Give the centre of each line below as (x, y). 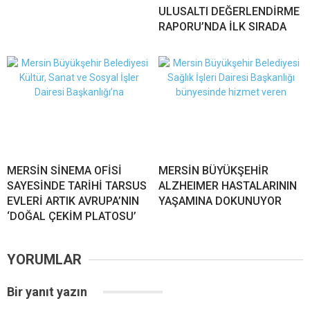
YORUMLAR (44, 260)
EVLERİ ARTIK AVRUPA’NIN (73, 201)
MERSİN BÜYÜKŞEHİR (213, 171)
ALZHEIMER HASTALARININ (228, 186)
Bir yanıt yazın (48, 292)
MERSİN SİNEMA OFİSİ (64, 171)
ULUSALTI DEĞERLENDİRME (229, 12)
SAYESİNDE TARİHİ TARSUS (77, 186)
